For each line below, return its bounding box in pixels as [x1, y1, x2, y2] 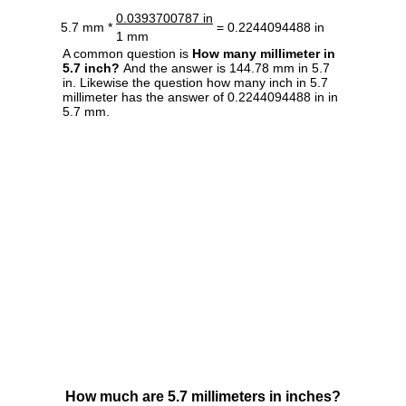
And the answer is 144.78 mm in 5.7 [120, 60, 330, 75]
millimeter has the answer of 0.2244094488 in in [63, 89, 338, 104]
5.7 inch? [63, 60, 120, 75]
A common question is [63, 45, 192, 61]
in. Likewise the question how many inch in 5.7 [63, 74, 328, 90]
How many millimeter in [192, 45, 335, 61]
